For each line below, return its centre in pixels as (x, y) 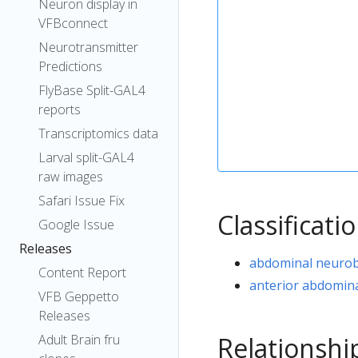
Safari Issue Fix (82, 201)
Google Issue (76, 225)
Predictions (70, 66)
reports (60, 109)
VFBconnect (73, 23)
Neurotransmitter (88, 47)
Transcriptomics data (98, 133)
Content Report (82, 272)
